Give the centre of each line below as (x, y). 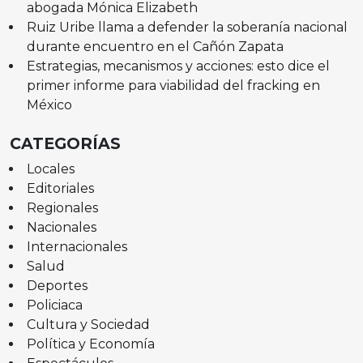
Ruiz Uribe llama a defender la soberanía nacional (187, 27)
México (49, 105)
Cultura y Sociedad (88, 324)
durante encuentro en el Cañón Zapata (155, 46)
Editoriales (60, 188)
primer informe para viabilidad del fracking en (173, 85)
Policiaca (54, 305)
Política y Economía (90, 344)
